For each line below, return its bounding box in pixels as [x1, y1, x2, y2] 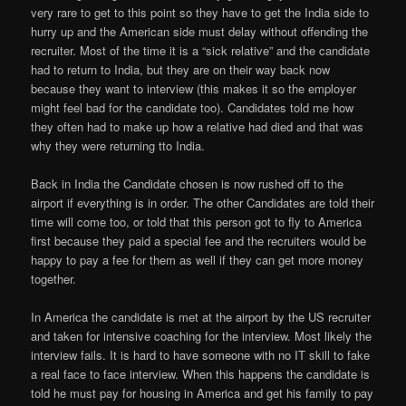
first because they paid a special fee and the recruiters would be [31, 231, 367, 249]
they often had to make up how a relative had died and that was [31, 117, 364, 135]
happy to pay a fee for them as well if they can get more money [31, 250, 364, 268]
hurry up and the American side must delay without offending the [31, 22, 369, 40]
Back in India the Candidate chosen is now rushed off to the [31, 174, 344, 192]
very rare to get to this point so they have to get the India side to [31, 3, 370, 21]
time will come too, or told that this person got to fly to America [31, 212, 362, 230]
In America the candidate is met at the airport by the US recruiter [31, 307, 372, 325]
